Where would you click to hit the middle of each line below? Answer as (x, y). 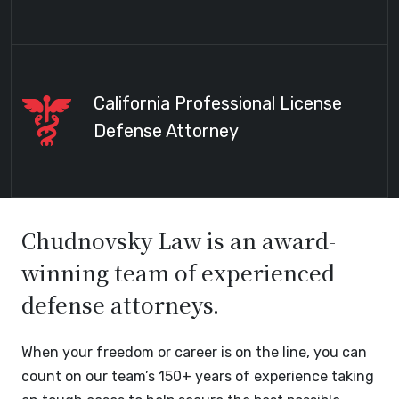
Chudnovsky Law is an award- (179, 240)
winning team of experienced (178, 272)
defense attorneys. (120, 304)
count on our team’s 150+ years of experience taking (198, 376)
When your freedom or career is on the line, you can (194, 352)
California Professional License (218, 103)
